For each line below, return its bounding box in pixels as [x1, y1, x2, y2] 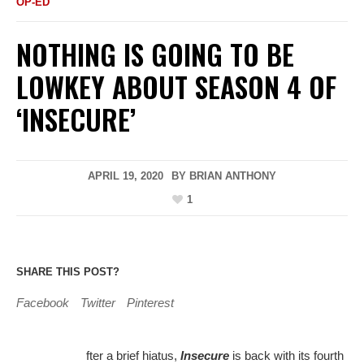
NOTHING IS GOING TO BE [16, 33, 294, 76]
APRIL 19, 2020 [88, 170, 163, 183]
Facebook [16, 296, 69, 310]
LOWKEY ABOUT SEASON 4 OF [16, 66, 336, 108]
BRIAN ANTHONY [189, 170, 276, 183]
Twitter [80, 296, 115, 310]
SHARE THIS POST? [16, 266, 119, 279]
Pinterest [127, 296, 174, 310]
